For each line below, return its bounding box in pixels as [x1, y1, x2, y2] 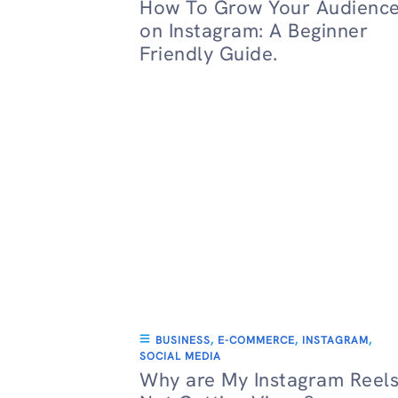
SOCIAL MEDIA [139, 349, 221, 363]
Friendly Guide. [139, 41, 278, 67]
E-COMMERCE [218, 333, 295, 347]
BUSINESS [155, 333, 211, 347]
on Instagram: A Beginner [139, 18, 368, 44]
